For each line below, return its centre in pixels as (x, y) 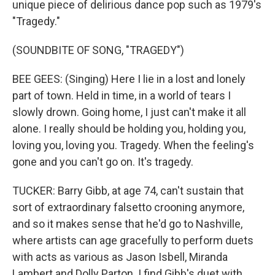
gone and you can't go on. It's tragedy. (103, 162)
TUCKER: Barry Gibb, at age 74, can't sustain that (128, 191)
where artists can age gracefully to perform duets (133, 240)
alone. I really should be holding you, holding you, (129, 129)
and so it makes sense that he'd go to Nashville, (127, 224)
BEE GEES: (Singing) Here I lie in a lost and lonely (129, 79)
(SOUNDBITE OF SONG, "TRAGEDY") (98, 50)
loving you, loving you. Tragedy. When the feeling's (133, 145)
